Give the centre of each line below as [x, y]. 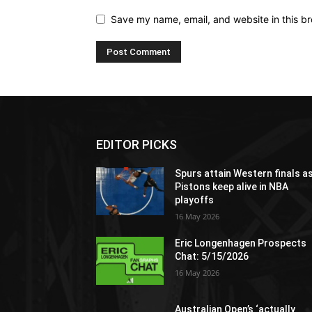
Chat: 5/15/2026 [212, 257]
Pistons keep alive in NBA [232, 187]
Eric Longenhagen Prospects [241, 243]
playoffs [195, 200]
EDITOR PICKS [136, 145]
